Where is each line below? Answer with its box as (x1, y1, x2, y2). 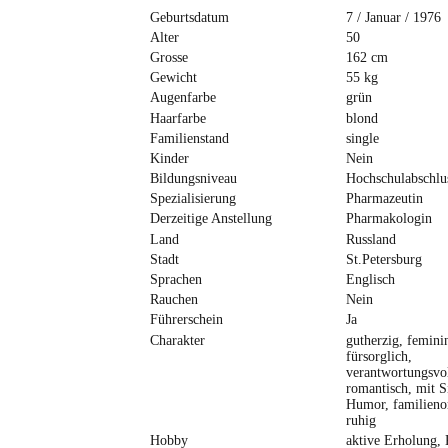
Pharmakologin (345, 211, 432, 227)
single (345, 130, 379, 146)
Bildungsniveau (149, 171, 237, 187)
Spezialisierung (149, 191, 236, 207)
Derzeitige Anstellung (149, 211, 272, 227)
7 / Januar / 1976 (345, 9, 441, 25)
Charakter (149, 332, 205, 348)
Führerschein (149, 312, 223, 328)
